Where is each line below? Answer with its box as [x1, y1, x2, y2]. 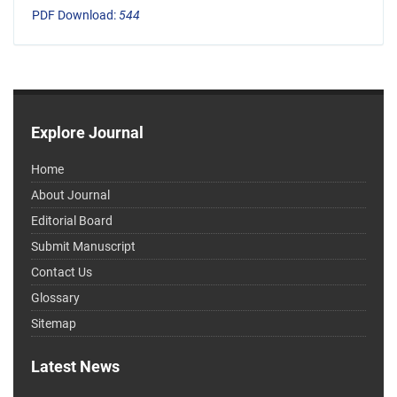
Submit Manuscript [31, 239, 136, 254]
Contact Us [31, 265, 92, 280]
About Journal [31, 188, 110, 203]
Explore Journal [31, 123, 144, 143]
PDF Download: [32, 8, 119, 23]
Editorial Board [31, 214, 113, 229]
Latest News [31, 357, 120, 377]
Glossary [31, 291, 80, 306]
